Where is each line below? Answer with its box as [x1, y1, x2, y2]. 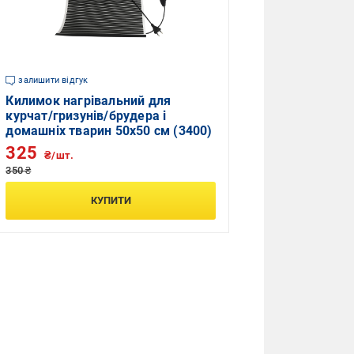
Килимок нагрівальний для [6, 93, 171, 108]
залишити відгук [18, 75, 88, 85]
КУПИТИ [90, 194, 131, 206]
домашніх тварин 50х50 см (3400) [6, 123, 213, 138]
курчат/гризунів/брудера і [6, 108, 167, 123]
